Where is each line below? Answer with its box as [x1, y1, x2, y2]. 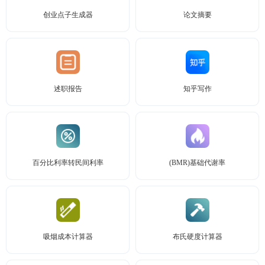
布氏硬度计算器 [172, 232, 222, 241]
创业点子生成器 [43, 11, 93, 19]
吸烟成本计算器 [43, 232, 93, 241]
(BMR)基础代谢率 [169, 159, 225, 167]
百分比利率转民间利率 [32, 159, 104, 167]
